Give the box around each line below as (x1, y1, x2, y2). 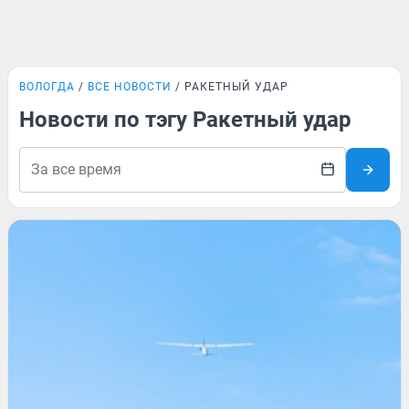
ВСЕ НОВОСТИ (88, 80, 172, 93)
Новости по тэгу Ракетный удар (19, 107, 351, 132)
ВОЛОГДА (19, 80, 75, 93)
